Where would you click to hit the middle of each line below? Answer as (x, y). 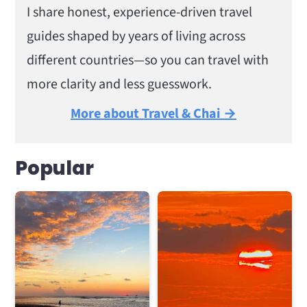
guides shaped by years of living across (136, 36)
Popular (55, 168)
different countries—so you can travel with (148, 60)
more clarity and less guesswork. (120, 84)
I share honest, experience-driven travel (140, 12)
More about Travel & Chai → (153, 114)
